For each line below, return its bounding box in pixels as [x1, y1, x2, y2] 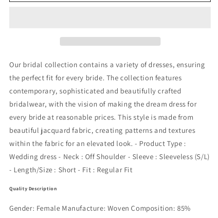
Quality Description [9, 185, 57, 192]
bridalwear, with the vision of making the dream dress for [9, 99, 197, 109]
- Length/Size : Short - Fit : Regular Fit [9, 165, 133, 175]
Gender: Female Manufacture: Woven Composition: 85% [9, 203, 191, 213]
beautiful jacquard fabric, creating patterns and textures [9, 126, 196, 135]
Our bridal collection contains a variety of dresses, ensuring [9, 60, 205, 70]
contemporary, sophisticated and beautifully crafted [9, 86, 182, 96]
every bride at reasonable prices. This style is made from [9, 112, 194, 122]
